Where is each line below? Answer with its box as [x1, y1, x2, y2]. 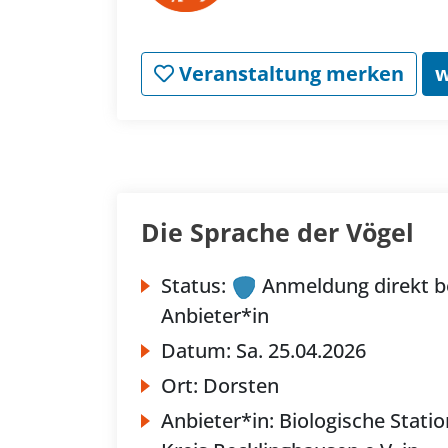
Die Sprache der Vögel [141, 215, 414, 250]
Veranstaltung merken [174, 60, 404, 88]
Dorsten [203, 372, 279, 400]
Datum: [161, 337, 236, 365]
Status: [161, 272, 226, 300]
